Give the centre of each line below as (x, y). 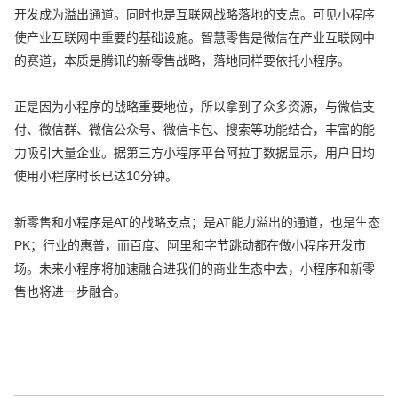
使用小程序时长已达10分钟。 (96, 176)
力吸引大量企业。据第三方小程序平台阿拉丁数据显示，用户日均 (195, 153)
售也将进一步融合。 (71, 292)
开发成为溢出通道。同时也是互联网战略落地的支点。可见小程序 (195, 15)
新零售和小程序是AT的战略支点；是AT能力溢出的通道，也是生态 (198, 223)
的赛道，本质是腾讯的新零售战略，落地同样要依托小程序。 (183, 61)
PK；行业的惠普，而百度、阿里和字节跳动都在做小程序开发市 (191, 246)
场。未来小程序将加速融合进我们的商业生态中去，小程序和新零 (195, 269)
